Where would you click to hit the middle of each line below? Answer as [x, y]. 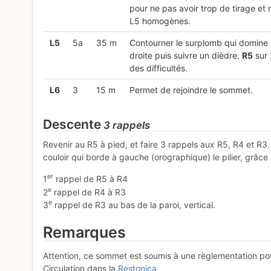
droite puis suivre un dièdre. [185, 55]
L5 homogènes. [160, 21]
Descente [72, 124]
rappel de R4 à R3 [89, 192]
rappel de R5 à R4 [91, 178]
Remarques [85, 233]
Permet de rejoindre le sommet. [191, 90]
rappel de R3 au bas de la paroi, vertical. [134, 205]
